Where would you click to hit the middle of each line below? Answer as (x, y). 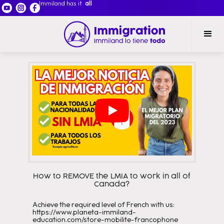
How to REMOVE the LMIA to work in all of (112, 176)
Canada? (112, 184)
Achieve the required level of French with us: (103, 204)
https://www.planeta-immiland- (84, 212)
